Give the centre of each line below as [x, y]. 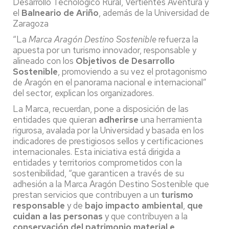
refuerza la [177, 39]
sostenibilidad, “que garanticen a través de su [98, 173]
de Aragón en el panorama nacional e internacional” [110, 82]
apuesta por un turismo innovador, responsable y [105, 50]
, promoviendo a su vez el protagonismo [132, 71]
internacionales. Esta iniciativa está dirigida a [97, 152]
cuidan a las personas [58, 216]
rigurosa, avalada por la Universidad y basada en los [108, 130]
